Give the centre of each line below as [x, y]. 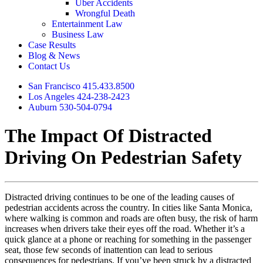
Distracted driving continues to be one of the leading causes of [119, 197]
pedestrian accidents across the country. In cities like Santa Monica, [129, 207]
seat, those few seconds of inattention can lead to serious [109, 249]
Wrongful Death [105, 13]
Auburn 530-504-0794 [70, 107]
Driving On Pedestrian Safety [123, 158]
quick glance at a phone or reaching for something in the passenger [128, 239]
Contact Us [49, 66]
